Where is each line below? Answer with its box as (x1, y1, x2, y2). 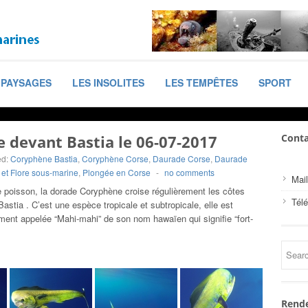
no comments (164, 166, 214, 178)
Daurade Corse (153, 153, 210, 164)
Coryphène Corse (82, 153, 148, 164)
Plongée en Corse (82, 166, 151, 178)
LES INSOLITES (72, 76, 144, 89)
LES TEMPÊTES (165, 76, 238, 89)
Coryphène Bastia (10, 153, 78, 164)
